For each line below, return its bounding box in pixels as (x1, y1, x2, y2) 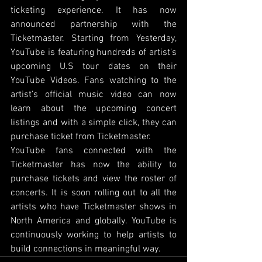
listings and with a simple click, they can (11, 117, 177, 129)
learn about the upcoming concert (11, 103, 177, 115)
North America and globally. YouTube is (11, 215, 177, 227)
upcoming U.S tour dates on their (11, 61, 177, 73)
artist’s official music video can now (11, 89, 177, 101)
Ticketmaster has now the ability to (11, 159, 177, 171)
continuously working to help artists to (11, 229, 177, 242)
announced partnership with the (11, 19, 177, 31)
